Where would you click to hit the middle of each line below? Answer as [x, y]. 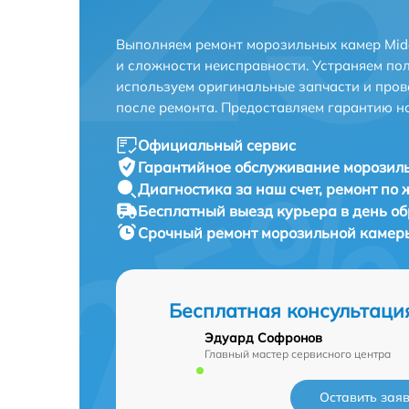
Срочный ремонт [199, 232]
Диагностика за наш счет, [232, 189]
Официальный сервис [217, 145]
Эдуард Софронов [263, 337]
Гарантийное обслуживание [241, 167]
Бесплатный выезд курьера [239, 210]
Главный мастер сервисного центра [298, 353]
